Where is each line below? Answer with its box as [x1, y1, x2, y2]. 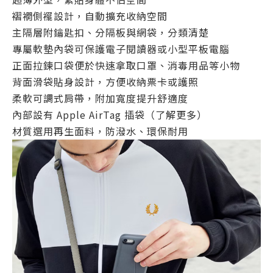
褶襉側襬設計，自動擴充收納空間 [12, 9, 168, 23]
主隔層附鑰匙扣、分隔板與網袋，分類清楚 [12, 25, 209, 40]
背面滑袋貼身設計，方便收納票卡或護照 [12, 74, 199, 89]
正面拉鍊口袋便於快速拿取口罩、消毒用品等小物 [12, 58, 240, 73]
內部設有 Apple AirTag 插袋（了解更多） [12, 107, 207, 122]
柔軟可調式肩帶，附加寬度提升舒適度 [12, 91, 188, 105]
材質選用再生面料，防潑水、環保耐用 [12, 124, 188, 138]
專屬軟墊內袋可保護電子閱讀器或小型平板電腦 [12, 41, 230, 56]
